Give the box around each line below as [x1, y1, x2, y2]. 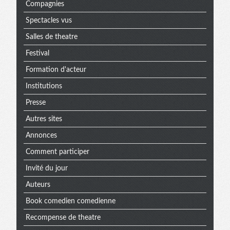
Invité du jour [25, 164, 68, 172]
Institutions [25, 82, 62, 90]
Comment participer [25, 148, 89, 156]
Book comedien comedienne [25, 197, 116, 205]
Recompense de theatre [25, 214, 101, 221]
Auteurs [25, 181, 50, 188]
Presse [25, 99, 46, 106]
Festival [25, 49, 49, 57]
